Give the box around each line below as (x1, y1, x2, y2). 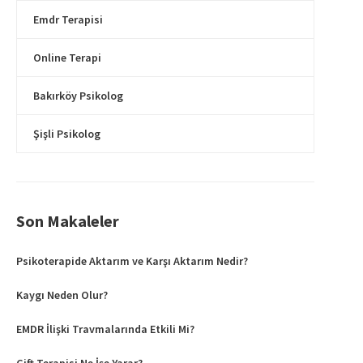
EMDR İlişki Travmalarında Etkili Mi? (16, 322, 194, 337)
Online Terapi (33, 50, 101, 66)
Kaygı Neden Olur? (16, 288, 108, 303)
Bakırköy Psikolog (33, 88, 123, 104)
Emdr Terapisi (33, 12, 103, 28)
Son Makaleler (16, 211, 119, 232)
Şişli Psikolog (33, 126, 100, 142)
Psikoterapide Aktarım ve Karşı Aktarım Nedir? (16, 254, 248, 269)
